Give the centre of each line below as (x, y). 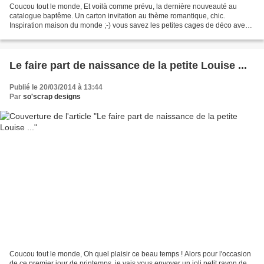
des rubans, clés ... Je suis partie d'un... (72, 34)
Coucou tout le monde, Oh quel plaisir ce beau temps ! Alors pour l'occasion (130, 254)
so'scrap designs (52, 96)
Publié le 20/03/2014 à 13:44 (56, 87)
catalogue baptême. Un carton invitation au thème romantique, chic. (117, 16)
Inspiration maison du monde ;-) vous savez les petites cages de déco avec (129, 25)
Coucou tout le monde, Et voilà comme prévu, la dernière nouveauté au (123, 6)
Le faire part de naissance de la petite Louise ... (128, 65)
